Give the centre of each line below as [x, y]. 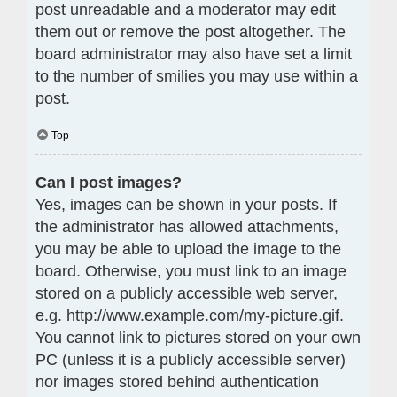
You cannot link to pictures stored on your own [198, 337]
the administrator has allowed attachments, [187, 226]
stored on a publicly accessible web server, [187, 293]
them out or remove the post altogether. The [191, 31]
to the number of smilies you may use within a [197, 76]
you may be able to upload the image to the [188, 249]
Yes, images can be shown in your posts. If [186, 204]
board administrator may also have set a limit [194, 54]
